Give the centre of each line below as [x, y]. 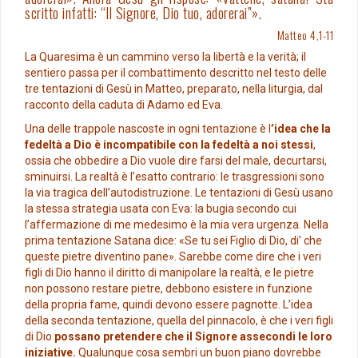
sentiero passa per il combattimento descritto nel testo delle [176, 73]
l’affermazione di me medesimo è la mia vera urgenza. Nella [177, 225]
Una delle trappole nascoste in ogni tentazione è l [148, 129]
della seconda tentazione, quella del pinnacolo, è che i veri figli [179, 321]
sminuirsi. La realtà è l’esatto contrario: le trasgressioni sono [175, 177]
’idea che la [301, 129]
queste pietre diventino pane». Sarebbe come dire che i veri [173, 257]
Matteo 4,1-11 [305, 35]
